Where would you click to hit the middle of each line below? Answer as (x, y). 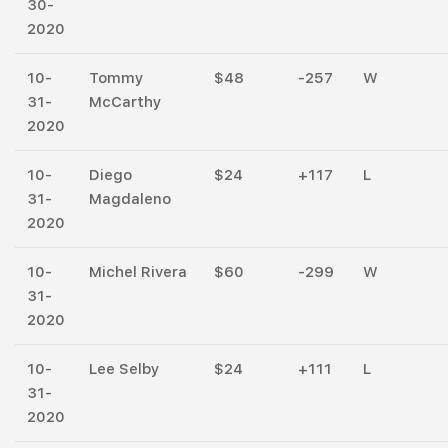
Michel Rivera (138, 271)
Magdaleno (130, 198)
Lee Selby (124, 368)
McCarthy (125, 101)
